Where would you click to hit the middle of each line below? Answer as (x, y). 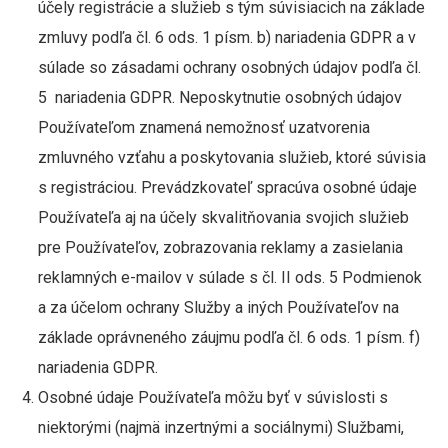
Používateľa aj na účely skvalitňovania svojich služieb (223, 217)
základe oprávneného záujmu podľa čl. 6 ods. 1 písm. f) (228, 337)
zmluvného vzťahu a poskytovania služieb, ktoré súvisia (231, 157)
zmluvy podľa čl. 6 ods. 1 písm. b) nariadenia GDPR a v (226, 37)
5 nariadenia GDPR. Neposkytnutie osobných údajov (219, 97)
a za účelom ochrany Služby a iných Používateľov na (218, 307)
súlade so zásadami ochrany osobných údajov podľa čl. (229, 67)
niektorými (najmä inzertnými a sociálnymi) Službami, (220, 427)
